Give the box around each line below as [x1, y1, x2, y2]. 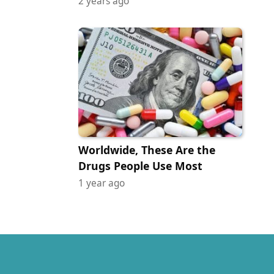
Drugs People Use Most [78, 158, 202, 173]
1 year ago [78, 176, 125, 190]
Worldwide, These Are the [78, 142, 215, 157]
